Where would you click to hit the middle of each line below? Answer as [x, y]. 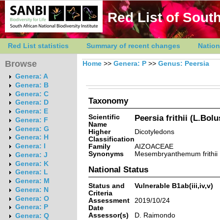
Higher [99, 132]
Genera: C [32, 94]
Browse [21, 64]
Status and [106, 186]
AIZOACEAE [154, 146]
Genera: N [32, 190]
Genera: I [30, 146]
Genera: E [31, 111]
